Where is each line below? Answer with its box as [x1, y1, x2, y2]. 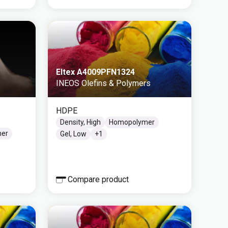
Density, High [60, 118, 101, 126]
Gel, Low [60, 130, 87, 138]
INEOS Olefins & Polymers [56, 78, 151, 88]
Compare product [68, 175, 129, 184]
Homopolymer [109, 118, 155, 126]
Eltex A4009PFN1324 [56, 67, 135, 77]
